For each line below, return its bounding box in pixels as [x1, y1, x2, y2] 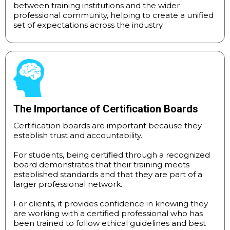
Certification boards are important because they [13, 121, 202, 131]
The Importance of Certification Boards [13, 103, 198, 116]
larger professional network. [13, 179, 122, 189]
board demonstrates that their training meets [13, 160, 189, 170]
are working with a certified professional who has [13, 208, 203, 219]
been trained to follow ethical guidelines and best [13, 218, 206, 228]
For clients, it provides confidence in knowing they [13, 199, 208, 209]
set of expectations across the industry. [13, 20, 164, 30]
